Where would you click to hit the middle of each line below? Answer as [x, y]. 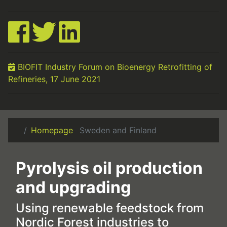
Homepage [52, 130]
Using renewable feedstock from [110, 208]
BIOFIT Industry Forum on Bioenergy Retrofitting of [114, 67]
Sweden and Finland [118, 130]
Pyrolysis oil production [109, 168]
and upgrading [73, 187]
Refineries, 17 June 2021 [54, 79]
